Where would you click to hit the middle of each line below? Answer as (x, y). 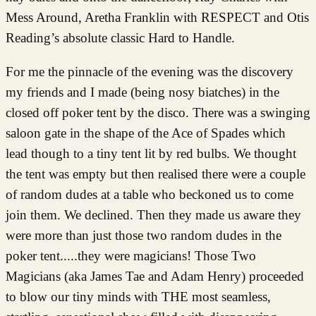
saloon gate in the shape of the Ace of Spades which (146, 133)
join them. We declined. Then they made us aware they (153, 214)
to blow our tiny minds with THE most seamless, (138, 296)
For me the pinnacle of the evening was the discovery (150, 71)
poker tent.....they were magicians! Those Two (131, 255)
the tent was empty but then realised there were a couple (156, 174)
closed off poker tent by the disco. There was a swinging (158, 112)
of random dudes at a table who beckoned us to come (150, 194)
